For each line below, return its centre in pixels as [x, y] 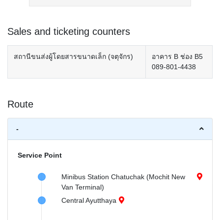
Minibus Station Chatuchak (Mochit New [123, 177]
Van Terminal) [83, 187]
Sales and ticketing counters [69, 31]
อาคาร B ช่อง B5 [177, 56]
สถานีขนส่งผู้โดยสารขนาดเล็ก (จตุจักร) [73, 56]
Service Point [40, 155]
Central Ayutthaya [89, 200]
